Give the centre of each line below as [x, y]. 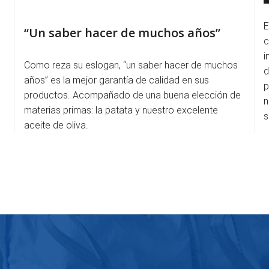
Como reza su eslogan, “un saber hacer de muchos [131, 65]
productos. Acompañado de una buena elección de [132, 95]
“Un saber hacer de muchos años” [122, 33]
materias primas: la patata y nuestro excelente [121, 110]
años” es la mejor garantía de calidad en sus [116, 80]
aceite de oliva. [56, 125]
